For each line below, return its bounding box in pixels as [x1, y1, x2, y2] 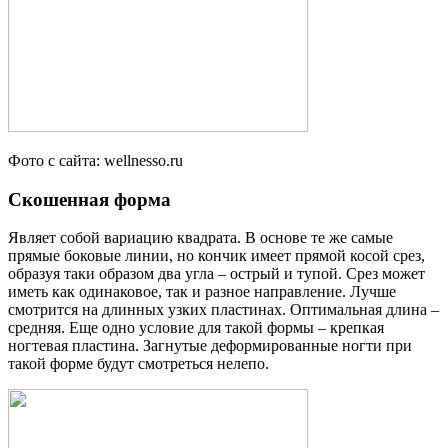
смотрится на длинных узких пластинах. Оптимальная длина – [8, 301, 439, 319]
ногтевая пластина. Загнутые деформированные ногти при [8, 337, 412, 355]
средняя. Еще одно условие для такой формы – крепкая [8, 319, 384, 337]
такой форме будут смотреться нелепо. [8, 355, 269, 373]
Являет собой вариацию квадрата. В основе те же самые [8, 229, 393, 247]
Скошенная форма [8, 188, 171, 210]
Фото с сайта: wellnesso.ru [8, 151, 183, 169]
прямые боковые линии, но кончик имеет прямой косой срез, [8, 247, 425, 265]
